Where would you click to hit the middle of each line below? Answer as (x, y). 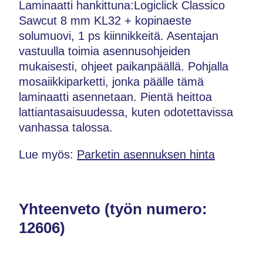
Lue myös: (48, 154)
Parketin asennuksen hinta (146, 154)
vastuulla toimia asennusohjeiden (104, 51)
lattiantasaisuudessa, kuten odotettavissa (126, 112)
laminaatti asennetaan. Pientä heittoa (115, 97)
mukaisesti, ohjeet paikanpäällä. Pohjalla (124, 66)
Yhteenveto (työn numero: (113, 209)
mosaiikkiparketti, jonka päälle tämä (111, 81)
